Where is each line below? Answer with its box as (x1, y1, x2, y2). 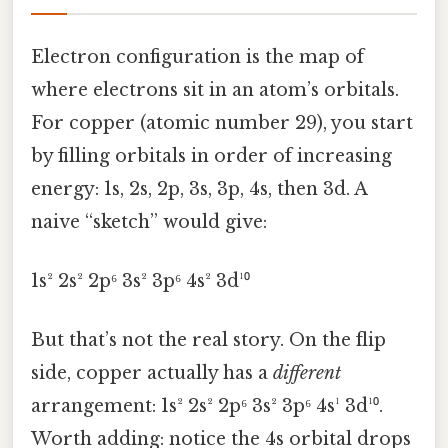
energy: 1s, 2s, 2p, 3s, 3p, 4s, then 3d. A (31, 177, 367, 200)
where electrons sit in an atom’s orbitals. (31, 78, 399, 101)
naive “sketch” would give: (31, 210, 267, 233)
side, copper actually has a (31, 362, 273, 385)
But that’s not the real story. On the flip (31, 329, 386, 352)
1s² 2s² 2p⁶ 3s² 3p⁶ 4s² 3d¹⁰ (31, 270, 250, 293)
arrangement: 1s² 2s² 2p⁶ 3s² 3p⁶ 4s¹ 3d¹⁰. (31, 395, 383, 418)
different (273, 362, 341, 385)
